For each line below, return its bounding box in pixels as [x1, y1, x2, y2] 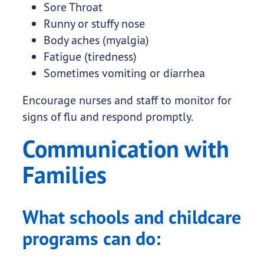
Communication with [22, 133, 229, 164]
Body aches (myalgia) [43, 32, 149, 48]
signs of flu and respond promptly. [22, 109, 195, 124]
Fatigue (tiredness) [43, 49, 137, 64]
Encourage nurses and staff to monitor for [22, 93, 232, 108]
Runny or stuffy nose [43, 16, 145, 31]
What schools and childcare [22, 204, 241, 230]
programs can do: [22, 226, 161, 251]
